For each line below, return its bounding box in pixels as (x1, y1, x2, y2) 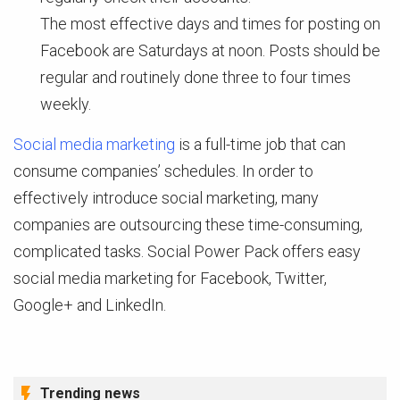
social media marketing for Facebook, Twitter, (13, 269, 327, 287)
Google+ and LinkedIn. (13, 296, 166, 314)
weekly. (40, 95, 91, 113)
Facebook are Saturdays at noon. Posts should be (40, 41, 380, 60)
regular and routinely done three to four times (40, 68, 351, 87)
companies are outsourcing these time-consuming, (13, 215, 362, 234)
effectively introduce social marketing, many (13, 188, 319, 207)
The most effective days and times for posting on (40, 14, 380, 33)
